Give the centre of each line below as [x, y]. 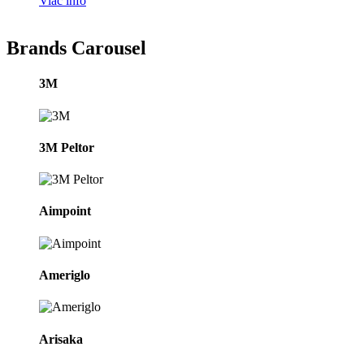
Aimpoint [65, 211]
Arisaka [61, 339]
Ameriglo [65, 275]
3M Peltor [67, 147]
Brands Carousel [76, 48]
